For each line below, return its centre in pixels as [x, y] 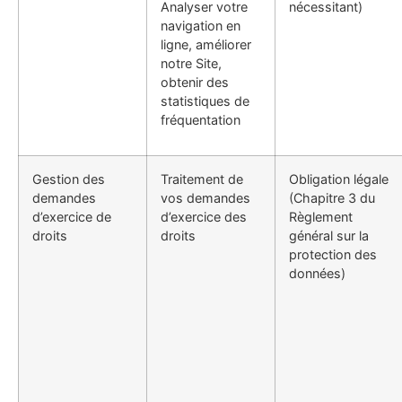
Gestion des [69, 179]
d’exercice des [204, 217]
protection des [333, 255]
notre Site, [191, 63]
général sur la [329, 236]
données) [317, 274]
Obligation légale [339, 179]
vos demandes [205, 198]
